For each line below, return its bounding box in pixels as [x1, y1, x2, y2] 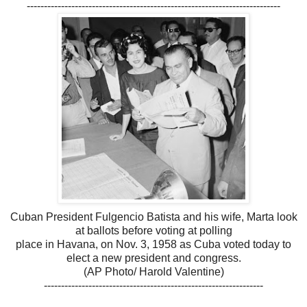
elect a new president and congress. [66, 251, 241, 264]
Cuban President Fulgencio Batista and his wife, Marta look [10, 210, 297, 223]
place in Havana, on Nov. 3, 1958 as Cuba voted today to [16, 238, 291, 250]
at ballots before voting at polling [75, 224, 232, 236]
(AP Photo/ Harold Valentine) [83, 265, 224, 278]
